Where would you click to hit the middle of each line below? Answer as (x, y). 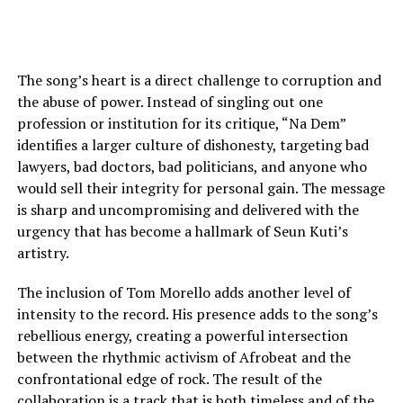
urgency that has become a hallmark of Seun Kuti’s (182, 231)
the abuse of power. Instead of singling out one (170, 101)
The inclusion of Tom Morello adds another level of (184, 292)
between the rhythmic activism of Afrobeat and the (184, 357)
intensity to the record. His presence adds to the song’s (197, 313)
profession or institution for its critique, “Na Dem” (181, 123)
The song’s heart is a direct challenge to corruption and (199, 80)
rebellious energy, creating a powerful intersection (182, 335)
